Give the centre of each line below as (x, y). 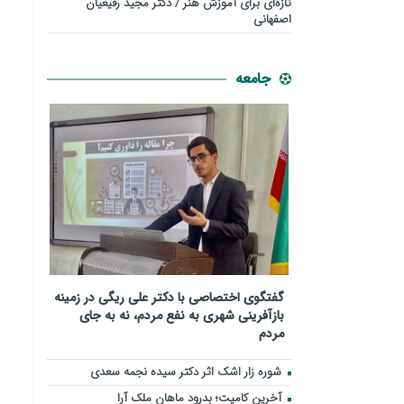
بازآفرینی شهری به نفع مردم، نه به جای (181, 315)
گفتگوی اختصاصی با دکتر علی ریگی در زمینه (169, 297)
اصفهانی (272, 20)
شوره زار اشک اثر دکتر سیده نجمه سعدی (187, 372)
